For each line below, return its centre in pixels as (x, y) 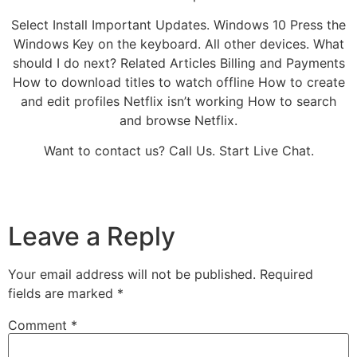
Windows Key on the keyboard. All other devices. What (178, 43)
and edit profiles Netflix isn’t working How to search (178, 101)
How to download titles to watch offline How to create (178, 82)
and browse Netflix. (178, 120)
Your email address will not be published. (132, 275)
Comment (39, 326)
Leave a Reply (92, 237)
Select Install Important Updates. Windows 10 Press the (178, 24)
